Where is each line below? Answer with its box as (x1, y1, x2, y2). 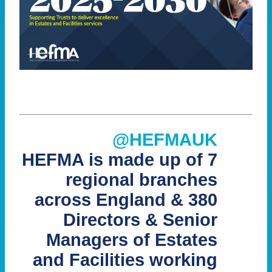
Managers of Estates (46, 230, 218, 250)
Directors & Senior (63, 210, 218, 230)
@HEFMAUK (112, 130, 218, 150)
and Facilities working (33, 250, 218, 270)
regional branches (66, 170, 218, 190)
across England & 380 (35, 190, 218, 210)
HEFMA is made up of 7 (22, 150, 218, 170)
